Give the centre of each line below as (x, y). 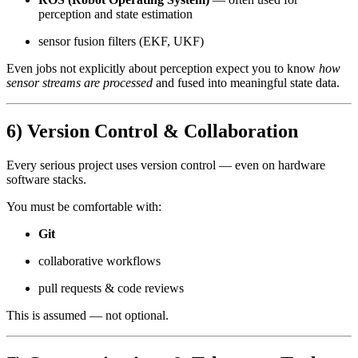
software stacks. (46, 179)
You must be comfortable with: (84, 206)
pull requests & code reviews (111, 288)
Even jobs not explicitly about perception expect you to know (163, 69)
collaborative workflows (99, 261)
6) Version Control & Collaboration (152, 131)
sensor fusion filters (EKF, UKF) (121, 42)
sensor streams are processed (80, 83)
